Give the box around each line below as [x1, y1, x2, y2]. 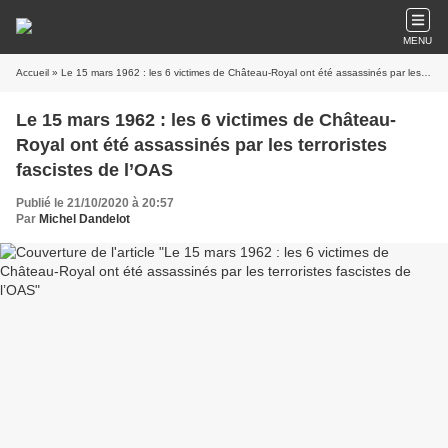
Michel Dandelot [39, 212, 130, 226]
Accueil [16, 67, 49, 78]
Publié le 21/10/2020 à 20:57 [16, 196, 174, 210]
